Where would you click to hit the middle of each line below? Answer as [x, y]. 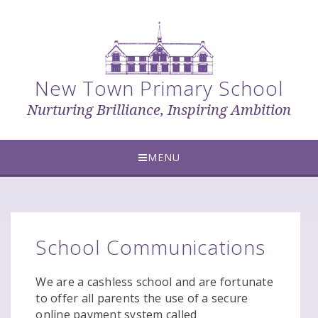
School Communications [151, 247]
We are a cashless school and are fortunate [154, 281]
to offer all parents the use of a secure [142, 298]
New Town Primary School [159, 88]
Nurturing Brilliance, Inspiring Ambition [159, 110]
